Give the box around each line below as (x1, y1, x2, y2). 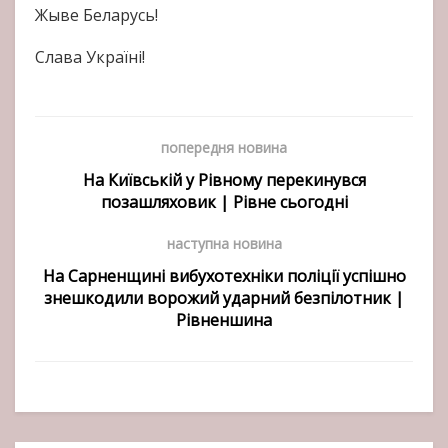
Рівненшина (176, 309, 272, 332)
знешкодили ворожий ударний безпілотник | (44, 287, 404, 310)
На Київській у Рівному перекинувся (82, 169, 366, 192)
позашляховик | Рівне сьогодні (100, 191, 348, 214)
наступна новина (166, 234, 282, 254)
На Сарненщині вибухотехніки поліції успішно (42, 265, 406, 288)
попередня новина (161, 138, 287, 158)
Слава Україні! (35, 46, 149, 69)
